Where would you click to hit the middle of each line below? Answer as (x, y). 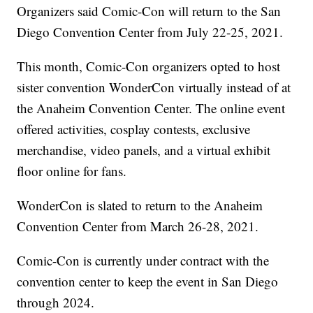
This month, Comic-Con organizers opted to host (149, 66)
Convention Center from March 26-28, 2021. (138, 226)
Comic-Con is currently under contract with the (143, 260)
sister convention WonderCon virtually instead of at (154, 87)
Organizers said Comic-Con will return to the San (149, 10)
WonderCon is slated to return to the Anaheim (140, 205)
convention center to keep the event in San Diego (148, 281)
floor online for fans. (72, 170)
